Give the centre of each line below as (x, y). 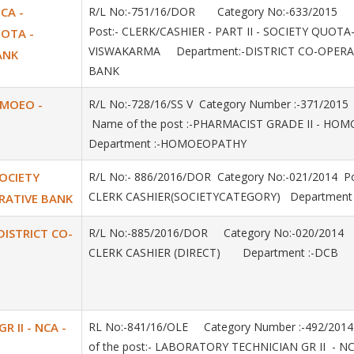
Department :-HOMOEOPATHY (169, 143)
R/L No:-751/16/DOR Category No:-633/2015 (219, 11)
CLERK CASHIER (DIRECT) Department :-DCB (213, 252)
